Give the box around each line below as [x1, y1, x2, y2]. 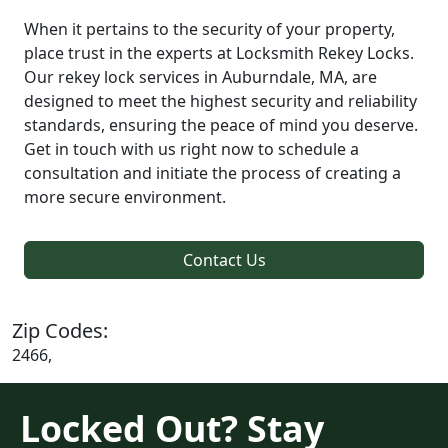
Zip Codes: [12, 316, 108, 344]
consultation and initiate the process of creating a [24, 161, 401, 184]
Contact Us [182, 248, 266, 271]
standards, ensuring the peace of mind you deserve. [24, 113, 418, 136]
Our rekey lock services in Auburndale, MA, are [24, 65, 377, 88]
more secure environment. [24, 185, 226, 208]
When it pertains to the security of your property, [24, 17, 395, 40]
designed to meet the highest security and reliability [24, 89, 417, 112]
